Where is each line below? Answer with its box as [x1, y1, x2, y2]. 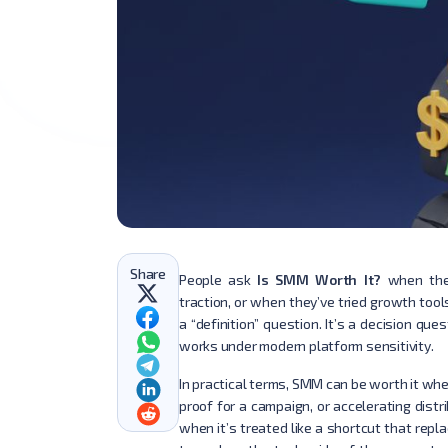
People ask [178, 270, 257, 288]
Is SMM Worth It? [256, 270, 382, 288]
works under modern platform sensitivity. [178, 336, 434, 354]
